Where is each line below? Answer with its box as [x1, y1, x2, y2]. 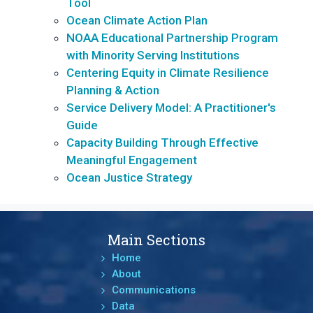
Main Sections [108, 230, 205, 249]
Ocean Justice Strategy [66, 170, 192, 184]
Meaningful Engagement [66, 152, 197, 167]
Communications [111, 283, 196, 296]
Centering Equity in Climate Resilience [66, 65, 269, 80]
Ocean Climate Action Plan [66, 13, 208, 27]
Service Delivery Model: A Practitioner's [66, 100, 276, 115]
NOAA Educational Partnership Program [66, 30, 278, 45]
